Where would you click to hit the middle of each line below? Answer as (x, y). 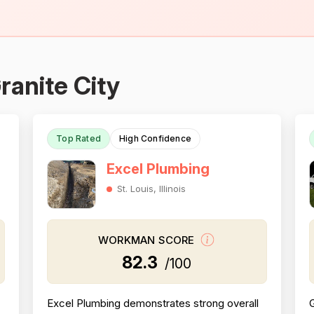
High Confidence (155, 138)
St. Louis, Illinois (152, 189)
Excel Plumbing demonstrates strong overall (153, 303)
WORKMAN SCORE (148, 240)
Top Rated (78, 138)
